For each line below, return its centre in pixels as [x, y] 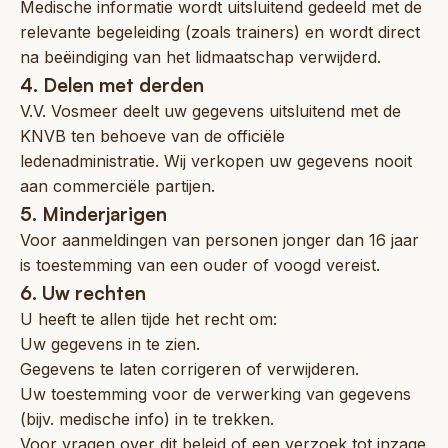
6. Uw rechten [83, 292]
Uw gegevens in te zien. [110, 343]
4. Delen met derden [112, 84]
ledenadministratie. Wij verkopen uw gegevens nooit [216, 160]
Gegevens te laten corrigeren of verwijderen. [189, 368]
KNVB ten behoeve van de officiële [152, 135]
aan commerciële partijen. [117, 185]
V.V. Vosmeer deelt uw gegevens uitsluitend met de [210, 110]
